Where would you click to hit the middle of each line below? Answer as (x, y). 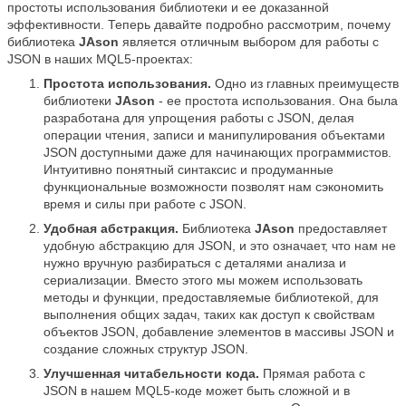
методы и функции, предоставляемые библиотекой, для (211, 298)
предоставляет (341, 229)
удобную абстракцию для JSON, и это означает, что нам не (220, 246)
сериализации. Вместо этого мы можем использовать (203, 280)
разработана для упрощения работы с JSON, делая (199, 118)
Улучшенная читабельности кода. (151, 374)
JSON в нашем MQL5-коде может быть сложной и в (197, 391)
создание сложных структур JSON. (146, 349)
